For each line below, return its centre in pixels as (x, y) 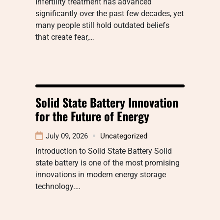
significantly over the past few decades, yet (110, 13)
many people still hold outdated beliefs (102, 25)
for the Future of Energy (92, 116)
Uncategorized (124, 136)
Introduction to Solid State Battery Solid (104, 151)
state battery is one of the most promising (108, 163)
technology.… (58, 186)
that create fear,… (65, 37)
